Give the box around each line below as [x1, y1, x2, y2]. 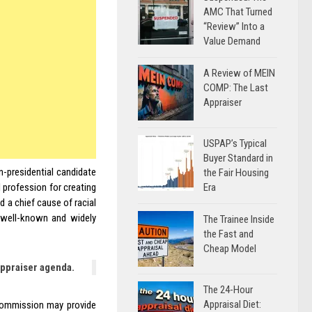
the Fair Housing [203, 166, 269, 179]
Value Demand [203, 35, 260, 47]
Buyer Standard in [203, 152, 273, 164]
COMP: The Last [203, 81, 268, 94]
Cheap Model [203, 242, 256, 255]
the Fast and [203, 228, 253, 240]
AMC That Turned [203, 6, 272, 18]
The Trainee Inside [203, 213, 274, 226]
